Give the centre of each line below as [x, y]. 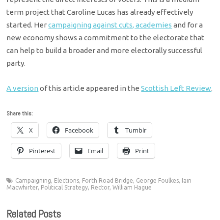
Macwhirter [22, 188]
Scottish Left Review [176, 88]
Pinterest [42, 151]
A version [23, 88]
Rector [100, 188]
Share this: [20, 114]
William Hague [132, 188]
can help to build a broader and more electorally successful [105, 51]
